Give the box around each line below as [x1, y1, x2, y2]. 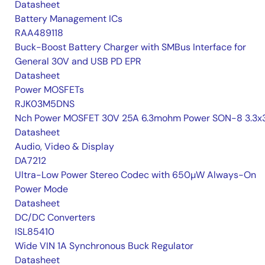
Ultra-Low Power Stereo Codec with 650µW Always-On [15, 169, 256, 182]
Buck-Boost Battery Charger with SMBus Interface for [15, 41, 246, 54]
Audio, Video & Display [15, 140, 114, 153]
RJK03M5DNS [15, 98, 75, 111]
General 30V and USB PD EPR [15, 55, 141, 68]
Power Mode [15, 183, 68, 196]
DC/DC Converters [15, 211, 95, 224]
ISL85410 [15, 225, 54, 238]
